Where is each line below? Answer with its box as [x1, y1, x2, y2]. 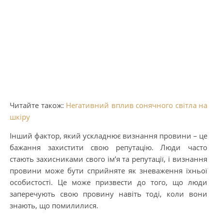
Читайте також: [10, 100, 66, 110]
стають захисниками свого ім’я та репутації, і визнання [10, 154, 207, 164]
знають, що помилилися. [10, 200, 98, 210]
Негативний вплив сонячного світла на [66, 100, 207, 110]
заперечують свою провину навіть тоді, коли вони [10, 188, 207, 199]
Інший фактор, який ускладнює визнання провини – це [10, 130, 207, 140]
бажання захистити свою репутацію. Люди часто [10, 142, 207, 152]
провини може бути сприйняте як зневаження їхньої [10, 165, 207, 175]
